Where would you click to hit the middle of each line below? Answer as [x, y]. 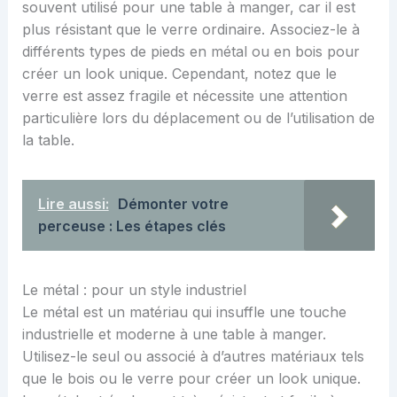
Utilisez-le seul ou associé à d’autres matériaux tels [193, 356]
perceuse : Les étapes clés [132, 226]
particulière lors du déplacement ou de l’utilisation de [198, 117]
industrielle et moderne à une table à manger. [174, 334]
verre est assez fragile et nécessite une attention [184, 95]
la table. [48, 140]
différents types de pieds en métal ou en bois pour [191, 51]
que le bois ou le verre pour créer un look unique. [191, 378]
